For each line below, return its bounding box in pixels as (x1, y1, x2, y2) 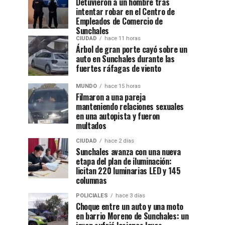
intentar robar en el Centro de (76, 6, 175, 18)
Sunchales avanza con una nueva (76, 146, 181, 158)
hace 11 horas (104, 35, 141, 42)
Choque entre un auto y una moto (76, 200, 184, 213)
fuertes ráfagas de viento (76, 62, 161, 75)
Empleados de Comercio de (76, 15, 163, 28)
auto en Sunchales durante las (76, 53, 175, 65)
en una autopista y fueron (76, 110, 160, 123)
